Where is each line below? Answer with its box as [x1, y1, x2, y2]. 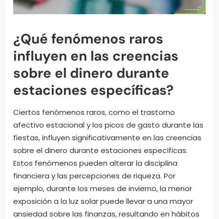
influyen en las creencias [13, 46, 178, 65]
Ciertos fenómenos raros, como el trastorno [13, 107, 175, 117]
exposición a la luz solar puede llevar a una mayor [13, 196, 193, 206]
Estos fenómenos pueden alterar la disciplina [13, 157, 177, 168]
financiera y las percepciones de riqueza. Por [13, 170, 175, 181]
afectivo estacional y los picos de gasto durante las [13, 119, 203, 130]
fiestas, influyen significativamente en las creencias [13, 132, 201, 143]
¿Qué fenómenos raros [13, 29, 163, 48]
